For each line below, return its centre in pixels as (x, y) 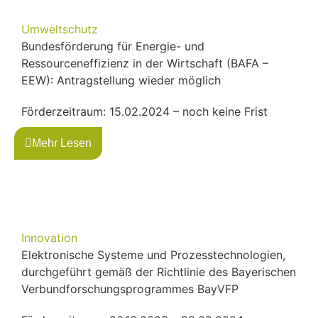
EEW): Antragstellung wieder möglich (121, 80)
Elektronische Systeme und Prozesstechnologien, (153, 254)
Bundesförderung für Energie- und (113, 46)
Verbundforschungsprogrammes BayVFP (130, 289)
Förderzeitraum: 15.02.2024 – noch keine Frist (144, 111)
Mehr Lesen (62, 143)
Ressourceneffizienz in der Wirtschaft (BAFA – (145, 63)
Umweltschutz (60, 29)
